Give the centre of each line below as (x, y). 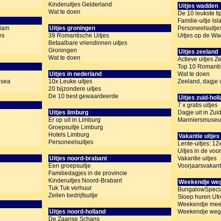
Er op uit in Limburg (74, 120)
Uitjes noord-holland (78, 212)
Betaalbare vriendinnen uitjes (88, 43)
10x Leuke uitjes (70, 82)
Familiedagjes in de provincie (88, 173)
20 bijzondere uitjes (75, 89)
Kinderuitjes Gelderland (80, 5)
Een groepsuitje (70, 166)
